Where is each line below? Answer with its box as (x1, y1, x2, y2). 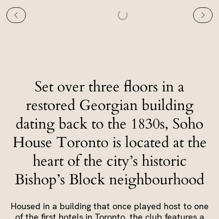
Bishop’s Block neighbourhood (15, 169, 204, 190)
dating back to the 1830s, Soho (16, 113, 203, 134)
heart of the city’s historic (32, 151, 187, 171)
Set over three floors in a (35, 76, 184, 97)
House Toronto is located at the (12, 132, 207, 153)
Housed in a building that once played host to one (10, 200, 209, 212)
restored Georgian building (25, 95, 194, 115)
